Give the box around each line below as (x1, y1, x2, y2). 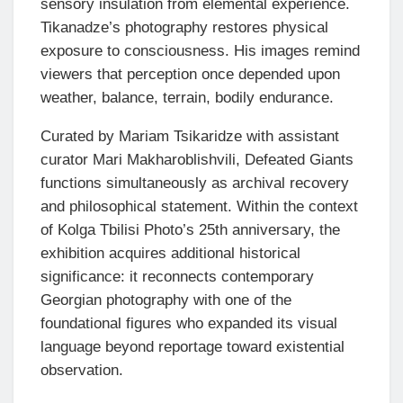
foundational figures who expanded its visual (40, 314, 337, 332)
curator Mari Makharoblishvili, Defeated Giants (40, 150, 354, 168)
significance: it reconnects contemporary (40, 267, 314, 285)
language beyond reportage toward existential (40, 337, 345, 355)
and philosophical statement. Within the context (40, 197, 358, 215)
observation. (40, 361, 123, 379)
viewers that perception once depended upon (40, 65, 340, 83)
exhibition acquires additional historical (40, 244, 300, 262)
